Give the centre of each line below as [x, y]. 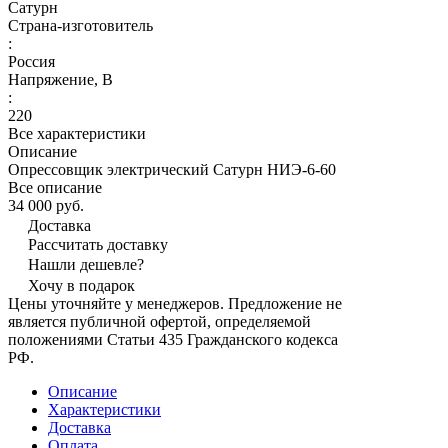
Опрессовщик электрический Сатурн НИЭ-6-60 [176, 170]
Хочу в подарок [81, 286]
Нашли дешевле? [86, 265]
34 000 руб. [46, 206]
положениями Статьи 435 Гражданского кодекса [173, 340]
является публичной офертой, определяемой [159, 322]
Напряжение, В [60, 80]
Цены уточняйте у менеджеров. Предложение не [175, 304]
